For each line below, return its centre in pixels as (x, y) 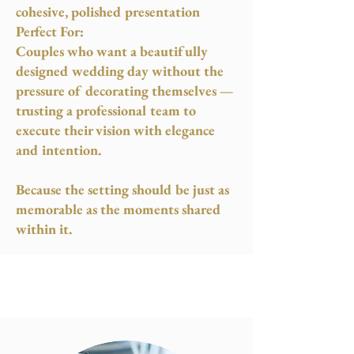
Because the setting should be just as (122, 189)
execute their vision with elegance (115, 130)
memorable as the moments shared (119, 209)
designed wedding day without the (120, 71)
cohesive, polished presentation (108, 11)
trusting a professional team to (106, 110)
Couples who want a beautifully (112, 51)
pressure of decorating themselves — (124, 90)
